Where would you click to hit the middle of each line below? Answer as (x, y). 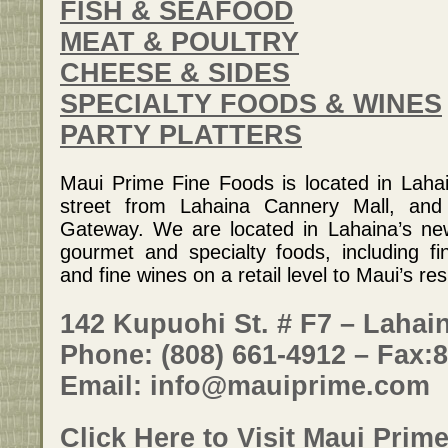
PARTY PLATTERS (181, 135)
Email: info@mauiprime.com (245, 385)
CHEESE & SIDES (175, 73)
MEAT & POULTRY (179, 42)
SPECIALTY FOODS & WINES (251, 104)
